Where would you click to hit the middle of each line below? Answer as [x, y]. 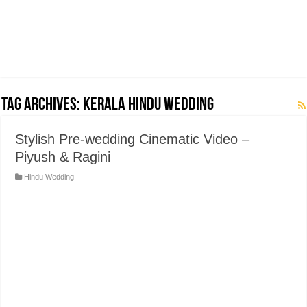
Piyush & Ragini [63, 157]
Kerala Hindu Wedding [149, 105]
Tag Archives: [42, 105]
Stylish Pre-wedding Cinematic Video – [133, 139]
